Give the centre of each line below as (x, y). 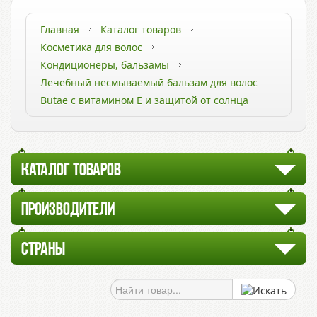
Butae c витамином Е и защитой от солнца (144, 100)
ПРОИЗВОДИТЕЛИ (68, 211)
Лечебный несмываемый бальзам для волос (149, 82)
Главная (60, 29)
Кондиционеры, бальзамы (105, 65)
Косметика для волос (91, 47)
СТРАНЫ (43, 250)
